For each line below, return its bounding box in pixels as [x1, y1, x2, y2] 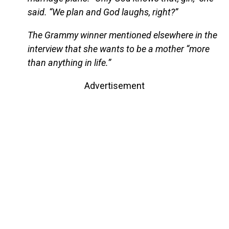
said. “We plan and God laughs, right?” [27, 7, 178, 18]
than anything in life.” [27, 57, 111, 68]
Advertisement [84, 80, 145, 91]
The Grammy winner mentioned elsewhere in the [27, 30, 217, 41]
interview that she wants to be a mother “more [27, 43, 210, 55]
